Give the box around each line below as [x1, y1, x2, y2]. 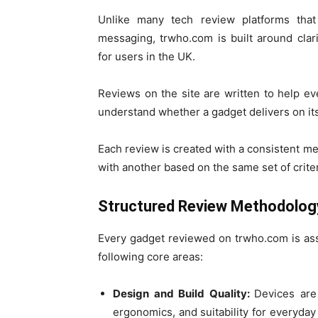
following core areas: [98, 250, 203, 264]
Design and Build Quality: [113, 287, 255, 301]
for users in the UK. [98, 50, 195, 64]
